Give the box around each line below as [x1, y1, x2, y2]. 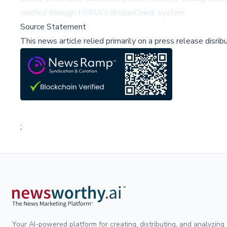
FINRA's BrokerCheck [78, 7, 156, 18]
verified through [20, 7, 78, 18]
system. [156, 7, 186, 18]
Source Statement [20, 21, 86, 32]
